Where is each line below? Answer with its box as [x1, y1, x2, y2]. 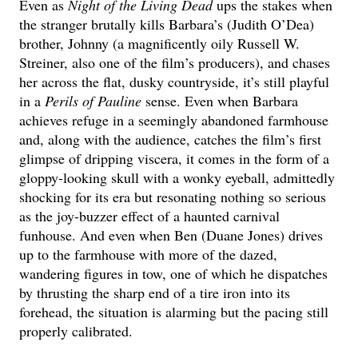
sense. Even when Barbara [141, 90, 299, 110]
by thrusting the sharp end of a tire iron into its [19, 282, 291, 302]
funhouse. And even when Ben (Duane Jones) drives [19, 225, 324, 245]
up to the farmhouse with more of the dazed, [19, 244, 278, 264]
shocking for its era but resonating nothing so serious [19, 186, 327, 206]
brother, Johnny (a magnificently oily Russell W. [19, 33, 300, 53]
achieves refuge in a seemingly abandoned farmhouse [19, 109, 329, 129]
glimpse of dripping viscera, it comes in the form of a [19, 148, 330, 168]
